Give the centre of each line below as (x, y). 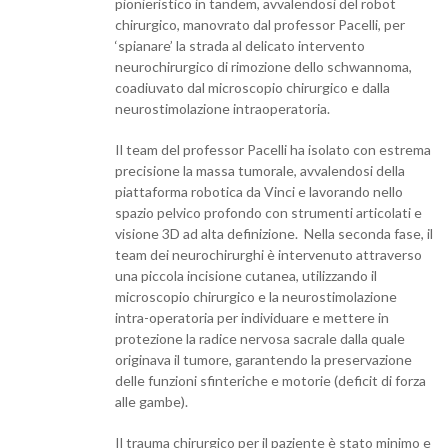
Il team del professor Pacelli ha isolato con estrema (273, 149)
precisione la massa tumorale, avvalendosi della (260, 170)
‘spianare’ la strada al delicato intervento (240, 45)
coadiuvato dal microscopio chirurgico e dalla (252, 87)
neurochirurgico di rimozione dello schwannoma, (263, 66)
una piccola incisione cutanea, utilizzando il (246, 275)
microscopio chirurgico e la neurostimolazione (256, 296)
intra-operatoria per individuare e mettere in (252, 317)
